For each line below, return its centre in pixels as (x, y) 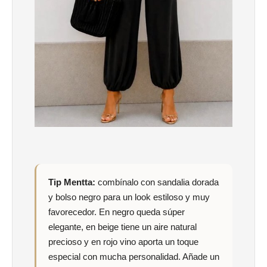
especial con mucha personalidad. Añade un (134, 256)
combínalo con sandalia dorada (157, 182)
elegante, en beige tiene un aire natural (122, 226)
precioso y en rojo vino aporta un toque (123, 241)
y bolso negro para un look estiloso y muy (129, 197)
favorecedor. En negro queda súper (117, 212)
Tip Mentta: (72, 182)
